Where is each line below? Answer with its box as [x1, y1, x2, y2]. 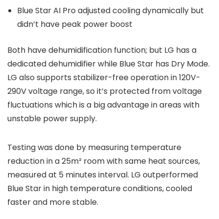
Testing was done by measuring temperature [7, 142, 181, 153]
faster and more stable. [7, 197, 98, 208]
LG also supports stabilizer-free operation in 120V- [7, 72, 200, 84]
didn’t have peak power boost [17, 19, 132, 30]
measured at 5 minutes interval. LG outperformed [7, 169, 198, 181]
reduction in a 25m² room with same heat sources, [7, 155, 200, 167]
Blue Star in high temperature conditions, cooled [7, 183, 192, 195]
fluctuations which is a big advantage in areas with [7, 99, 199, 111]
